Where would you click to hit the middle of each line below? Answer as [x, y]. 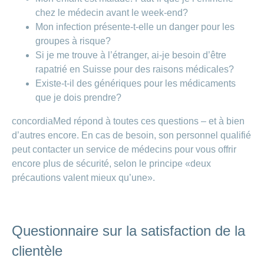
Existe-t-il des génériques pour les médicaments [136, 84]
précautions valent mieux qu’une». [85, 178]
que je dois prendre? [80, 98]
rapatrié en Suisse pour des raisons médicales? [135, 70]
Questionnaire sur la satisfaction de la [128, 231]
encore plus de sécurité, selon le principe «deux [111, 164]
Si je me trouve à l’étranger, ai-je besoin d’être [131, 55]
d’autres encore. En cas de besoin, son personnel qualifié [131, 136]
